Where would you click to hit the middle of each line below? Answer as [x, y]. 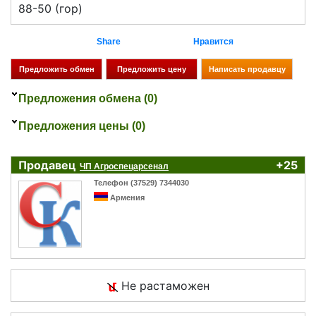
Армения [127, 197]
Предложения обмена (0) [88, 98]
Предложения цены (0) [82, 126]
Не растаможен [163, 286]
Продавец [47, 165]
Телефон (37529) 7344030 [141, 182]
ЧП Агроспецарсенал [124, 166]
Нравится [213, 41]
